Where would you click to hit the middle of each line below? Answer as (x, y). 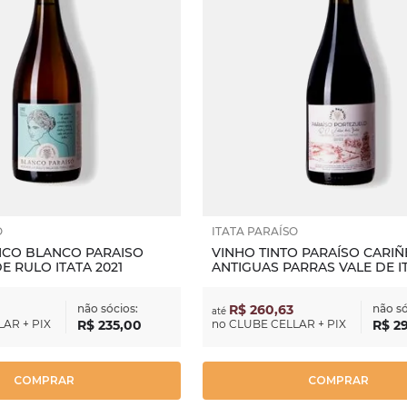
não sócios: (107, 308)
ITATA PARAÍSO (254, 231)
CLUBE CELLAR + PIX (287, 324)
